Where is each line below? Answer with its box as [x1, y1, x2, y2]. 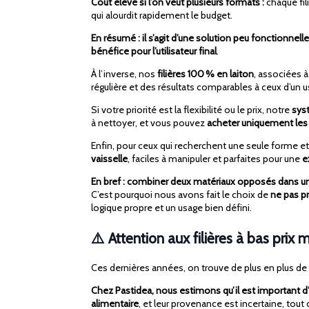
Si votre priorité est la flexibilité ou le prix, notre [91, 103, 292, 117]
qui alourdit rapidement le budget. [91, 9, 232, 22]
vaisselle [91, 152, 128, 166]
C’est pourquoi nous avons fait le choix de [91, 188, 270, 201]
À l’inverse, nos [91, 68, 157, 81]
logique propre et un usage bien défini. [91, 201, 252, 215]
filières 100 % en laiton [157, 68, 254, 81]
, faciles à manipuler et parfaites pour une [128, 152, 302, 166]
